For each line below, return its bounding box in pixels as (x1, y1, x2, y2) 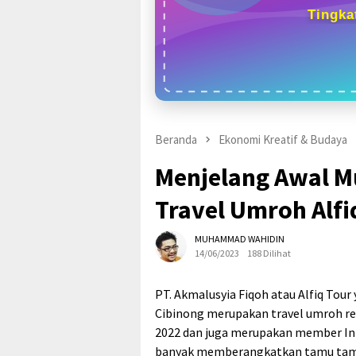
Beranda (155, 132, 197, 148)
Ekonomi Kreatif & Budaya (219, 132, 347, 148)
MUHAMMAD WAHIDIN (195, 232, 284, 245)
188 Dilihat (247, 246, 291, 259)
